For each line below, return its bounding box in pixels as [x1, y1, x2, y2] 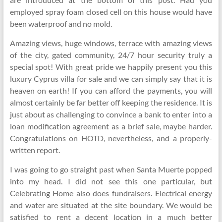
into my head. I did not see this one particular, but [9, 176, 213, 186]
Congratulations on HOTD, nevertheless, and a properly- [9, 133, 213, 143]
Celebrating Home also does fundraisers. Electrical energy [9, 188, 213, 198]
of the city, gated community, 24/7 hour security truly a [9, 50, 213, 59]
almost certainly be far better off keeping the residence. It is [9, 98, 213, 107]
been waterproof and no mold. [9, 19, 112, 28]
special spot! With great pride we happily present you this [9, 62, 213, 71]
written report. [9, 145, 60, 155]
